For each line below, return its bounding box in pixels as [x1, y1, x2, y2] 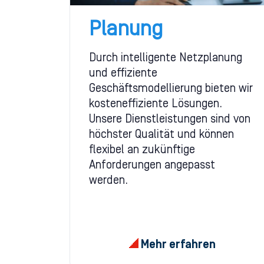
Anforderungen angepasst [89, 160, 215, 171]
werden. [89, 176, 128, 187]
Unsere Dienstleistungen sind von [89, 114, 250, 126]
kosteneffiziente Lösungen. [89, 99, 222, 110]
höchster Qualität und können [89, 130, 234, 141]
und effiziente [89, 68, 157, 80]
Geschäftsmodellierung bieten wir [89, 84, 253, 95]
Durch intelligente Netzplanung [89, 53, 242, 64]
